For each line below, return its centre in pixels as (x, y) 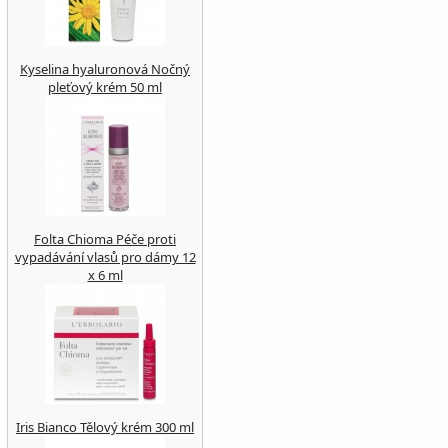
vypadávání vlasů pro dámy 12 (105, 257)
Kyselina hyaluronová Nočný (105, 69)
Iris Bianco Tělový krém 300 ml (105, 427)
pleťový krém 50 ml (105, 87)
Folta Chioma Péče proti (105, 239)
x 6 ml (105, 275)
